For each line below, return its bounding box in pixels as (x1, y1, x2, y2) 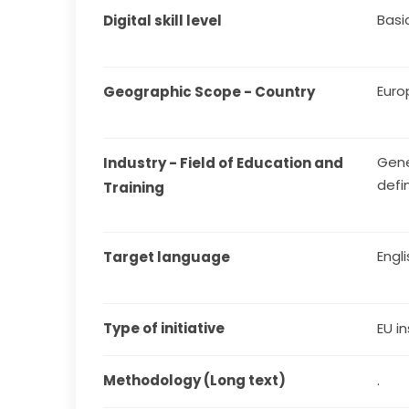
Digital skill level (103, 11, 223, 31)
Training (103, 178, 165, 198)
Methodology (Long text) (103, 371, 287, 391)
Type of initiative (103, 319, 225, 339)
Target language (103, 247, 231, 267)
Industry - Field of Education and (103, 153, 344, 173)
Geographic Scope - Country (103, 82, 316, 102)
